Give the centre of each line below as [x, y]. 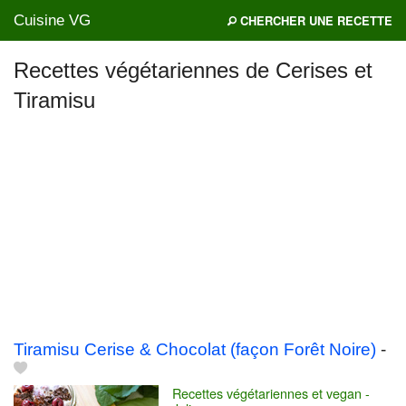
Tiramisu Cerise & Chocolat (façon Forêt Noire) [195, 350]
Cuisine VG [52, 20]
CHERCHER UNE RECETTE [314, 20]
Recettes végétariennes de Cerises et [193, 70]
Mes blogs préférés [76, 116]
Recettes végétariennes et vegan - [271, 393]
